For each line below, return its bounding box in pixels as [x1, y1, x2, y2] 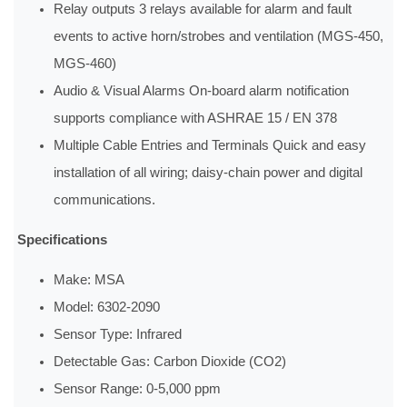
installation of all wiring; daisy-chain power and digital [54, 165, 363, 181]
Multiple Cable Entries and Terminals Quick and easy [54, 138, 367, 154]
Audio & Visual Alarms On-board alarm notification [54, 84, 350, 99]
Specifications [17, 233, 108, 248]
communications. [54, 193, 156, 208]
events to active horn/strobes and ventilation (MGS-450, [54, 29, 384, 45]
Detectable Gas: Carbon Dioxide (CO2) [54, 354, 287, 370]
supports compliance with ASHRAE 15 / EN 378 [54, 111, 338, 126]
